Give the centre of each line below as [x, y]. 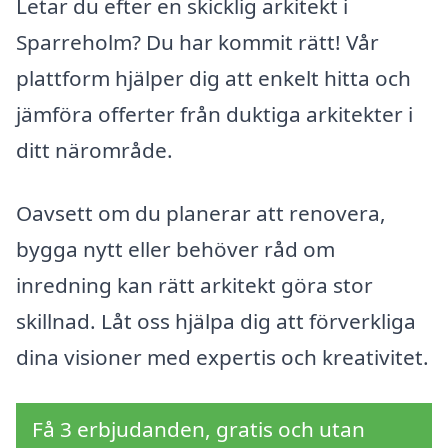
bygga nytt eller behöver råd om [175, 249]
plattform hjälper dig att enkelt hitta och [213, 77]
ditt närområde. [94, 149]
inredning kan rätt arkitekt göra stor [194, 285]
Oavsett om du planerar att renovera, [201, 213]
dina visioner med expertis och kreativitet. [222, 357]
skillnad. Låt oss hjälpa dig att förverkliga [216, 321]
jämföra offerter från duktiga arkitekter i [214, 113]
